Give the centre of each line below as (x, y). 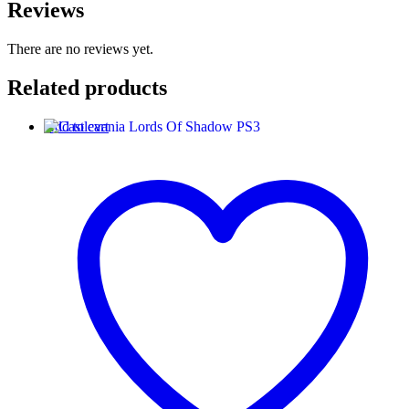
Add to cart (76, 127)
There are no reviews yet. (80, 49)
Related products (87, 88)
